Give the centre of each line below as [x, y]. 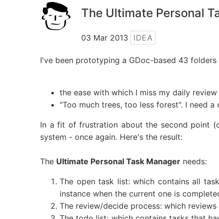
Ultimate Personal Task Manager [118, 162]
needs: [194, 162]
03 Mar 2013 [106, 38]
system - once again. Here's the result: [111, 137]
